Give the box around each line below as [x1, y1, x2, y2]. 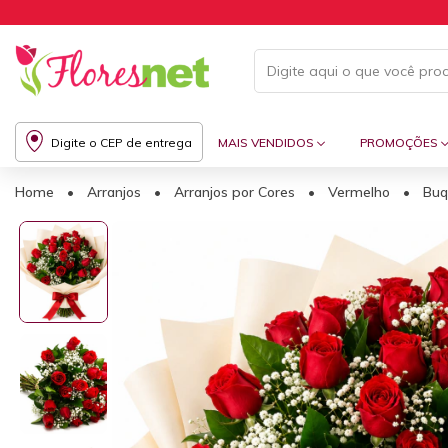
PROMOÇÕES [359, 134, 441, 150]
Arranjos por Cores [174, 183, 295, 202]
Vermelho [328, 183, 390, 202]
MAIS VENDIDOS [218, 134, 317, 150]
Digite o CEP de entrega [51, 134, 192, 150]
